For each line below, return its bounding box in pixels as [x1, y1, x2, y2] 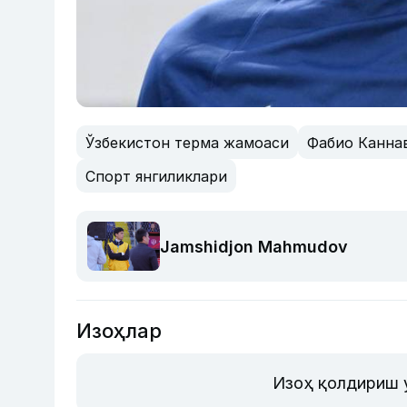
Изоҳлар [76, 318, 162, 342]
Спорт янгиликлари [85, 166, 227, 185]
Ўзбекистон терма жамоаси [85, 133, 289, 152]
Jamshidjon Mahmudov [160, 236, 348, 256]
